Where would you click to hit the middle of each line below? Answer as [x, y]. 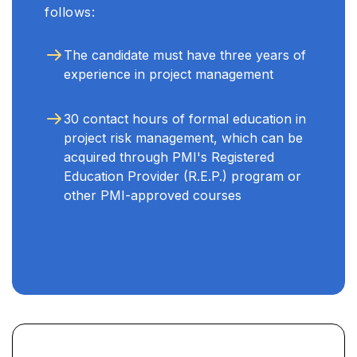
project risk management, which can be [184, 137]
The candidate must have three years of [185, 55]
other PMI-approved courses [153, 195]
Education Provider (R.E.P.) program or [183, 176]
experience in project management [169, 74]
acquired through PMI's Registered [169, 157]
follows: [70, 12]
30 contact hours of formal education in [185, 118]
